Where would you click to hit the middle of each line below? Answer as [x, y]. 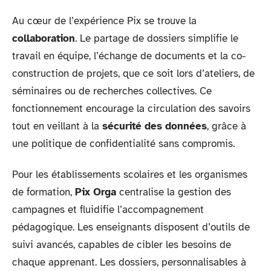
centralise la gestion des [174, 192]
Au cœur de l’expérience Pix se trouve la [104, 21]
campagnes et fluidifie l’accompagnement [108, 210]
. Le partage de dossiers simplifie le [157, 38]
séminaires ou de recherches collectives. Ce [112, 91]
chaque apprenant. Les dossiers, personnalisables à [129, 262]
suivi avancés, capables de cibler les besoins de [122, 245]
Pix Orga [96, 192]
